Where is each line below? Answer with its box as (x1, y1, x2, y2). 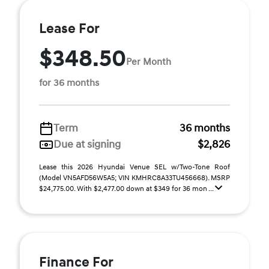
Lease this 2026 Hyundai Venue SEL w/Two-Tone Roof (39, 163, 230, 172)
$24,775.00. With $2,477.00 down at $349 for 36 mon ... (39, 184, 215, 193)
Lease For (39, 20, 100, 37)
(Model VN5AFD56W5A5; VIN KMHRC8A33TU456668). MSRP (39, 174, 230, 183)
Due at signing (53, 138, 121, 151)
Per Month (126, 55, 171, 68)
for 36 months (39, 77, 99, 89)
